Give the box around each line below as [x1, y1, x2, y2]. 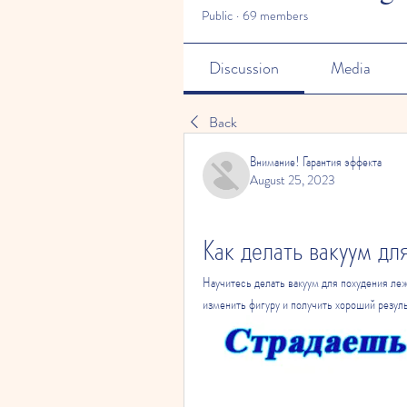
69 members [243, 6, 308, 25]
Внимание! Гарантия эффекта [250, 151, 382, 172]
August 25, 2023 [250, 171, 335, 189]
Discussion [209, 56, 280, 80]
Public [202, 6, 233, 25]
